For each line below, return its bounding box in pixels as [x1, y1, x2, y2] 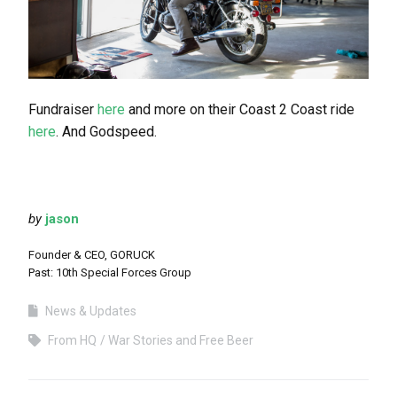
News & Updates [45, 303, 136, 318]
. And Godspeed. [56, 122, 157, 140]
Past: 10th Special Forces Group [28, 265, 191, 279]
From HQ [48, 332, 97, 347]
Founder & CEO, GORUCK [28, 247, 155, 261]
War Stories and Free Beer [108, 332, 253, 347]
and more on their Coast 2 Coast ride [125, 100, 354, 118]
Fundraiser [28, 100, 97, 118]
